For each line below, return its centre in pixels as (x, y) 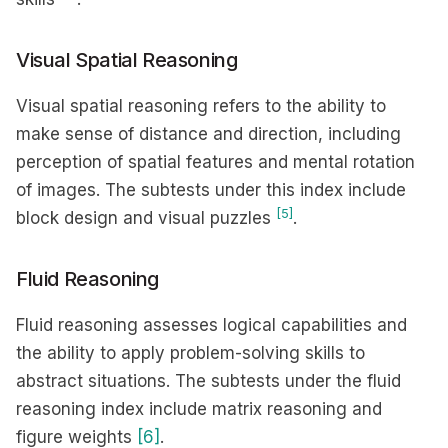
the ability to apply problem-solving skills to (190, 353)
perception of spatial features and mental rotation (215, 162)
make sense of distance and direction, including (208, 134)
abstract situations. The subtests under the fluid (208, 381)
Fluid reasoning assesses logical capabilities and (211, 325)
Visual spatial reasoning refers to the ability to (201, 106)
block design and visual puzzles (146, 218)
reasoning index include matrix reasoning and (199, 409)
